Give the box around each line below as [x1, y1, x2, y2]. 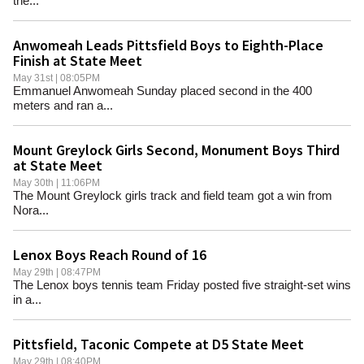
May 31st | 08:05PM [13, 72, 110, 84]
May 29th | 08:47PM [13, 266, 110, 279]
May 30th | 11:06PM [13, 177, 110, 189]
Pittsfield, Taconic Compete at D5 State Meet [13, 335, 304, 354]
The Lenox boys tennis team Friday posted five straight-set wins [13, 278, 351, 292]
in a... [13, 292, 41, 307]
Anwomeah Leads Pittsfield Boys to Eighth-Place [13, 36, 323, 55]
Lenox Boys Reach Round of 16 [13, 245, 206, 265]
